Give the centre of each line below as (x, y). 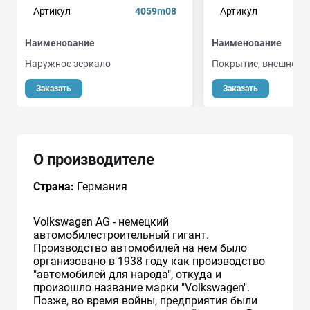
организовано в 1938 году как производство (149, 261)
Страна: (54, 186)
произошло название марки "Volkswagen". (142, 287)
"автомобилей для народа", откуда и (127, 274)
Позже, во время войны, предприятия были (145, 300)
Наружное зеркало (68, 63)
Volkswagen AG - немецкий (101, 221)
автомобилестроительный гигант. (121, 235)
